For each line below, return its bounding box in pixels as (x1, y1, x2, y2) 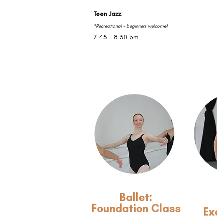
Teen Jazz (93, 10, 121, 18)
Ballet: (120, 190, 153, 204)
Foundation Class (91, 201, 181, 215)
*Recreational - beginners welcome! (93, 23, 168, 29)
